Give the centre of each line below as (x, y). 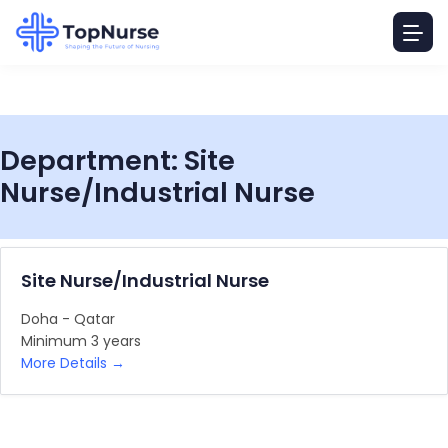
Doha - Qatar (68, 319)
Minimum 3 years (81, 341)
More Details (66, 363)
